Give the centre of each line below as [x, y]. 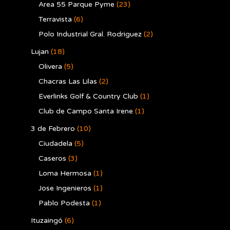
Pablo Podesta [64, 203]
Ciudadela [55, 143]
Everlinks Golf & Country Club [88, 96]
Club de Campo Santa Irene [86, 111]
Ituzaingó [47, 221]
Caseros [52, 158]
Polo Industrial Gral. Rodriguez [90, 34]
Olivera [50, 66]
